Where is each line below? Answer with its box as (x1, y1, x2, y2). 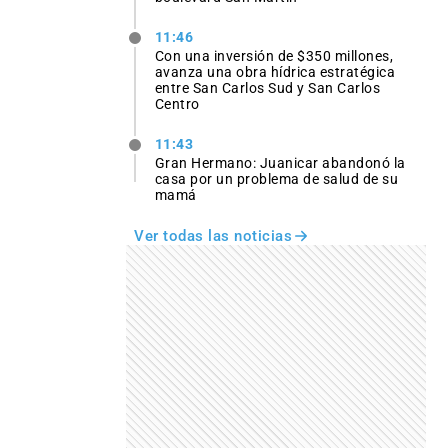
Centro (154, 96, 200, 113)
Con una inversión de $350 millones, (154, 48, 394, 65)
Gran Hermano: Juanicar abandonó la (154, 155, 406, 172)
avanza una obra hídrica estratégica (154, 64, 396, 81)
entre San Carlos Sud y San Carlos (154, 80, 381, 97)
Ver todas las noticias (134, 227, 292, 246)
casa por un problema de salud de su (154, 171, 399, 188)
